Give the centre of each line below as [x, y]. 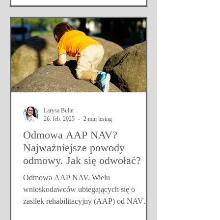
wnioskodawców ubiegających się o [79, 189]
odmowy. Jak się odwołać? [82, 160]
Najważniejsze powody [74, 148]
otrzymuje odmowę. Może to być [74, 213]
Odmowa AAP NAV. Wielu [67, 178]
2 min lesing [98, 119]
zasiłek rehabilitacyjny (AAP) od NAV [83, 201]
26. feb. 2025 [59, 119]
